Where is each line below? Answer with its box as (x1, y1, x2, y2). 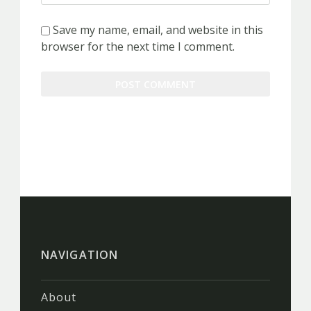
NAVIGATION (41, 246, 119, 262)
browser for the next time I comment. (41, 38, 235, 54)
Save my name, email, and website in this (53, 22, 263, 37)
